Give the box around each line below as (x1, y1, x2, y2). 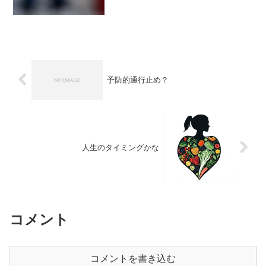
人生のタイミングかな (82, 143, 160, 153)
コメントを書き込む (90, 253, 176, 264)
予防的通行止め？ (106, 75, 169, 85)
